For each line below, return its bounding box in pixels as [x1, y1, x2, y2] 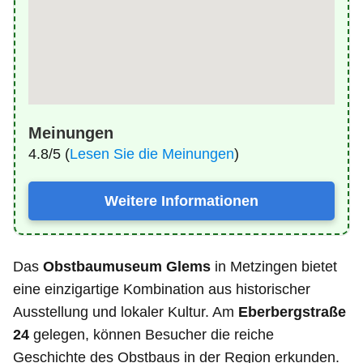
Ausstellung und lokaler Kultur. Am [13, 304, 238, 321]
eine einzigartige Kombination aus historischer [13, 281, 310, 298]
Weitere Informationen [105, 193, 258, 210]
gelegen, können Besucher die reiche [29, 327, 274, 344]
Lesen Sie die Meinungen [70, 146, 234, 163]
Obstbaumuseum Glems [43, 258, 211, 275]
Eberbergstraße [238, 304, 346, 321]
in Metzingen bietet [211, 258, 337, 275]
